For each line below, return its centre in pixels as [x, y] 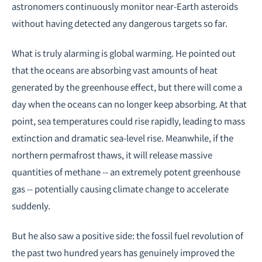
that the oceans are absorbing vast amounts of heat [115, 70]
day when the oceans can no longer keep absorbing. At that [129, 104]
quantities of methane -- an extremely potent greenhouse [126, 172]
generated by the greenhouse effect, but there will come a [127, 87]
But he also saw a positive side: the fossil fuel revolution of [127, 235]
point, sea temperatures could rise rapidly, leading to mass [128, 121]
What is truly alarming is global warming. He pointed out [124, 53]
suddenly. [31, 206]
